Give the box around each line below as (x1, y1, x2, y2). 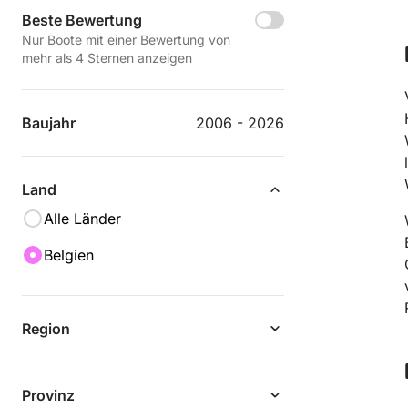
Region (22, 320, 70, 338)
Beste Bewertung (22, 11, 142, 29)
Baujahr (22, 114, 76, 132)
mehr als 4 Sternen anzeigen (22, 50, 192, 66)
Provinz (22, 386, 75, 404)
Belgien (44, 246, 94, 264)
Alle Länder (44, 209, 121, 228)
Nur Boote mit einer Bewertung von (22, 32, 230, 47)
